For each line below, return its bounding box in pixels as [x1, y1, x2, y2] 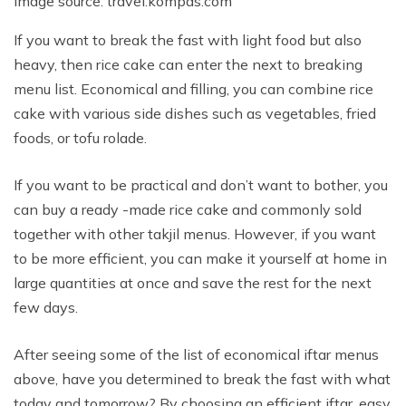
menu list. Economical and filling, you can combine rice [14, 80, 373, 99]
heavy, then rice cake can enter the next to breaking [14, 55, 362, 74]
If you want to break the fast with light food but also [14, 31, 362, 50]
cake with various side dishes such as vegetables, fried [14, 104, 376, 123]
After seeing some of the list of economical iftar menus [14, 345, 379, 364]
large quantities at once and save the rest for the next [14, 274, 372, 293]
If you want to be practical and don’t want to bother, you [14, 176, 388, 195]
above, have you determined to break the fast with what [14, 370, 391, 389]
